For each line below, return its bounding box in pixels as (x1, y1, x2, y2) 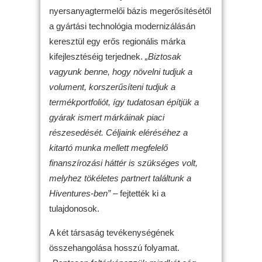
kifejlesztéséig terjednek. (49, 51, 145, 61)
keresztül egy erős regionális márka (49, 36, 185, 46)
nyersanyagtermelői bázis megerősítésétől (49, 5, 211, 16)
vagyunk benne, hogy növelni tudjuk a (49, 66, 192, 77)
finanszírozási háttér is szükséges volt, (49, 157, 198, 168)
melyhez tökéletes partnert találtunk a (49, 173, 191, 183)
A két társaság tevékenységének (49, 227, 174, 237)
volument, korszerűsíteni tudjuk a (49, 81, 175, 92)
